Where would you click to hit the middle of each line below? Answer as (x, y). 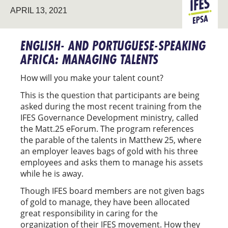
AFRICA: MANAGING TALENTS (89, 59)
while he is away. (54, 173)
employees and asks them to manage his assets (112, 162)
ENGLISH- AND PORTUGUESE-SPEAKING (113, 45)
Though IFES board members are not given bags (112, 191)
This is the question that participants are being (110, 95)
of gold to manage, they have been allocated (105, 202)
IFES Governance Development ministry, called (109, 117)
